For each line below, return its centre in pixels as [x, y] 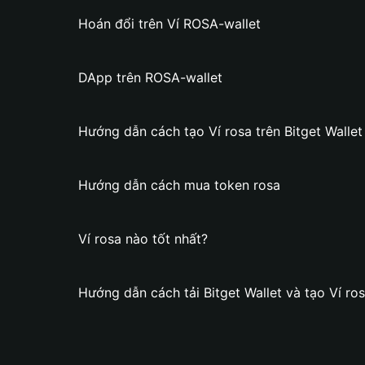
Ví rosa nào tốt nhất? [143, 239]
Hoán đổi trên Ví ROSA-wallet [169, 24]
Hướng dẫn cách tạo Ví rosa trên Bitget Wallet [220, 131]
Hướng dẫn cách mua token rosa [179, 185]
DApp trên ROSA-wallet [150, 77]
